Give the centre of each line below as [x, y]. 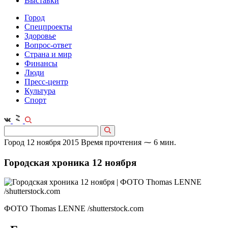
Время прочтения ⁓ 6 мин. [129, 142]
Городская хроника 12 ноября [70, 162]
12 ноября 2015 [53, 142]
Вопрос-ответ [48, 45]
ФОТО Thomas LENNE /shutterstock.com [74, 209]
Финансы [41, 63]
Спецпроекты [48, 27]
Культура [40, 91]
